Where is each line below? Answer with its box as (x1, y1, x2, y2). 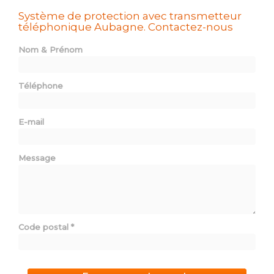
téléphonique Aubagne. (18, 21, 148, 33)
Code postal (18, 222, 71, 232)
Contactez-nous (148, 21, 233, 33)
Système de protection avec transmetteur (18, 10, 242, 22)
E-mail (18, 117, 44, 127)
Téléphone (18, 81, 63, 91)
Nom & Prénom (18, 45, 83, 54)
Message (18, 153, 56, 163)
